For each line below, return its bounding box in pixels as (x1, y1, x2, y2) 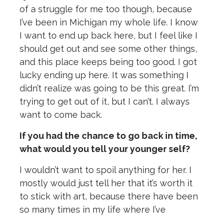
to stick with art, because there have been (20, 191, 198, 202)
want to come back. (20, 109, 105, 120)
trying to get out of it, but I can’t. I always (20, 96, 190, 107)
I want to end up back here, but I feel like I (20, 30, 197, 41)
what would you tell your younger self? (20, 144, 190, 154)
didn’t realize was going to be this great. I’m (20, 83, 199, 94)
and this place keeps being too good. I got (20, 57, 197, 67)
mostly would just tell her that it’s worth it (20, 178, 193, 189)
